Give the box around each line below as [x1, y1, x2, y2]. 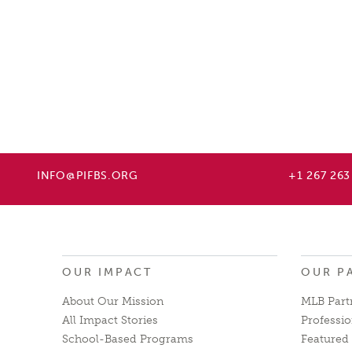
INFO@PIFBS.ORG [37, 169, 138, 182]
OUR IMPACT [62, 266, 152, 280]
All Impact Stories [62, 313, 158, 328]
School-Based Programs [62, 332, 193, 346]
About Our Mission [62, 295, 163, 309]
